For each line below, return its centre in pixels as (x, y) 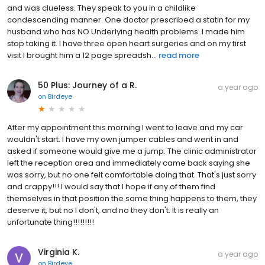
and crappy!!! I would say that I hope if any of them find (111, 186)
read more (179, 55)
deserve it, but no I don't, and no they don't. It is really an (113, 210)
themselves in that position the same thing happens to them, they (132, 198)
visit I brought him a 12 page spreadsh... (82, 55)
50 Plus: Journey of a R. (87, 85)
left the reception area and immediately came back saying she (129, 163)
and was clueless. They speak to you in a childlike (101, 8)
